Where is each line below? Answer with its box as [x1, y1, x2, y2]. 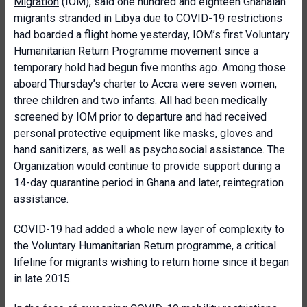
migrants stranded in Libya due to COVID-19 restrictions [14, 12, 282, 25]
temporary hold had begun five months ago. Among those [14, 61, 286, 74]
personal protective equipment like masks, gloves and [14, 127, 273, 140]
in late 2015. [14, 272, 72, 285]
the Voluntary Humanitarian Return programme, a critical [14, 239, 276, 252]
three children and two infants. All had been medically [14, 94, 267, 107]
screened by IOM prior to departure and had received [14, 110, 267, 123]
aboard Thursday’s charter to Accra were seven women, [14, 77, 277, 90]
